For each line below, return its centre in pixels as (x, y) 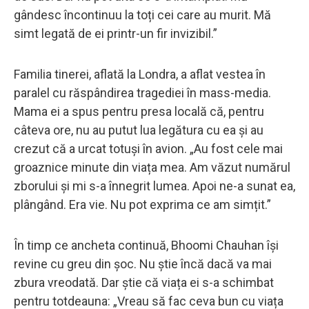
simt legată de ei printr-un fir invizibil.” (116, 33)
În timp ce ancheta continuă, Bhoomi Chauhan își (146, 245)
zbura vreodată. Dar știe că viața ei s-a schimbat (144, 282)
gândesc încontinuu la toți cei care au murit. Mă (142, 14)
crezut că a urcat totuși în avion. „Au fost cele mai (148, 148)
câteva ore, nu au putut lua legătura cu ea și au (139, 130)
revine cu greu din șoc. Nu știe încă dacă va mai (143, 263)
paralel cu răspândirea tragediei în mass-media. (142, 92)
